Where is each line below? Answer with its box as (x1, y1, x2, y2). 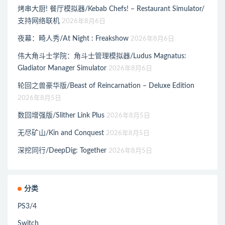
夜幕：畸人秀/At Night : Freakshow (18, 35, 129, 42)
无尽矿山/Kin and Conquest (18, 129, 104, 137)
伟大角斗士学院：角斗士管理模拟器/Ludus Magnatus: (18, 52, 186, 60)
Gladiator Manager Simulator (18, 64, 106, 72)
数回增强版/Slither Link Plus (18, 111, 104, 119)
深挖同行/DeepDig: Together (18, 147, 106, 154)
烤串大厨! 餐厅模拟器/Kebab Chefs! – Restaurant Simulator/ (18, 5, 204, 13)
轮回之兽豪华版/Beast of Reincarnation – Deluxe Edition (18, 82, 194, 89)
